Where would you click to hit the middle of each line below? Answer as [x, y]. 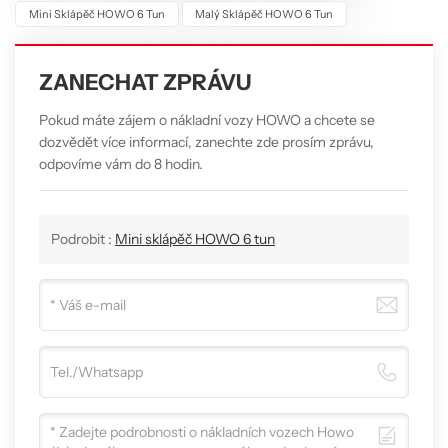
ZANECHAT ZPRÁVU [145, 82]
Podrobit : [83, 239]
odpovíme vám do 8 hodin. [121, 164]
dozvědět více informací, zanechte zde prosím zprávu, [206, 142]
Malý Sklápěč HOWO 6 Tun [264, 14]
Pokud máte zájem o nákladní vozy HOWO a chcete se [207, 120]
